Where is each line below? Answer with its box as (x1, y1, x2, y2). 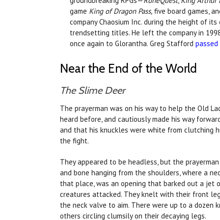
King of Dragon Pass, (89, 6, 152, 16)
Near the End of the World (60, 61, 197, 76)
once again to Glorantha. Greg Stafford (70, 39, 195, 49)
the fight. (60, 136, 89, 146)
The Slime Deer (60, 84, 125, 97)
